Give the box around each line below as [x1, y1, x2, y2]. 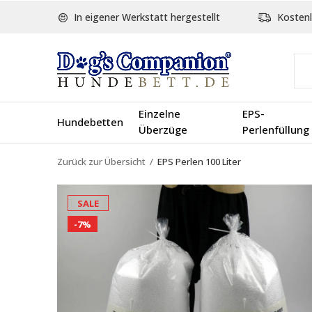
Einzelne [139, 107, 180, 120]
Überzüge [139, 123, 187, 136]
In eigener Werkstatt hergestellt [71, 10, 220, 24]
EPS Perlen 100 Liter [157, 155, 241, 168]
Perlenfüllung [242, 123, 309, 136]
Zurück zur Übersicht [57, 155, 146, 168]
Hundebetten [57, 114, 123, 129]
